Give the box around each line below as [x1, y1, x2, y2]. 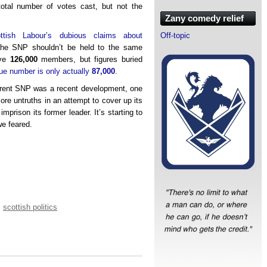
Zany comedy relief [165, 13, 244, 23]
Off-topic [160, 30, 190, 40]
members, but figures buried [37, 54, 143, 64]
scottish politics [3, 202, 57, 212]
